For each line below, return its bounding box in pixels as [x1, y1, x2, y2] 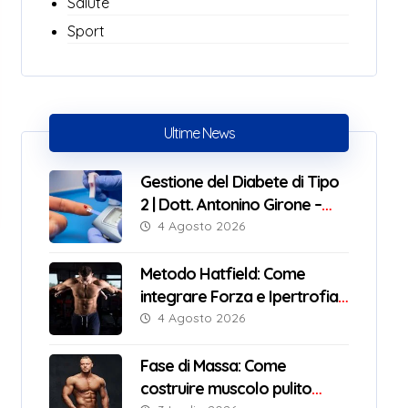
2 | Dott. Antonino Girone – [139, 194, 321, 215]
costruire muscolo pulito [139, 378, 311, 399]
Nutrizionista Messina [139, 217, 287, 238]
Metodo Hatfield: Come [139, 263, 305, 284]
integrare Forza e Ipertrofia [139, 286, 338, 307]
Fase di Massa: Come [139, 355, 286, 376]
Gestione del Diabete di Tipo [139, 171, 339, 192]
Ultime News [163, 124, 235, 142]
